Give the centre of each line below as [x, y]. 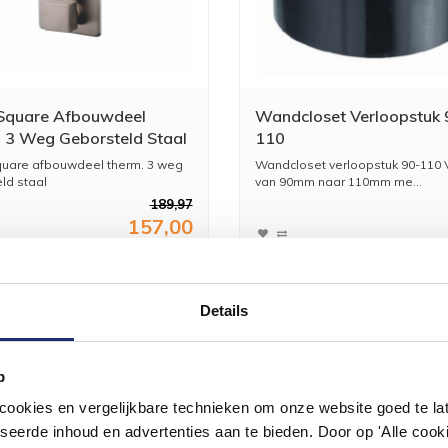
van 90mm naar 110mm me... [338, 181]
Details [224, 310]
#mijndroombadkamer [224, 417]
